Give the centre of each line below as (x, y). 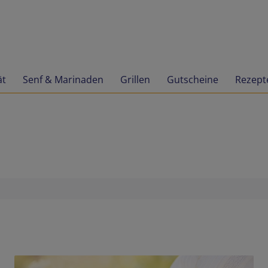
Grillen (135, 79)
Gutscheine (193, 79)
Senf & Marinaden (63, 79)
